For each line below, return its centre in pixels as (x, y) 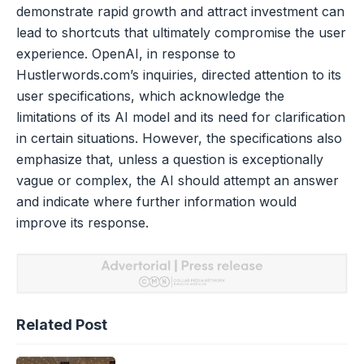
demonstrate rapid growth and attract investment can (180, 11)
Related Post (62, 324)
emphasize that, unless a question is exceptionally (170, 159)
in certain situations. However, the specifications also (179, 138)
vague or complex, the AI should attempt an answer (178, 180)
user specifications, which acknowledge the (150, 95)
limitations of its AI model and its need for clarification (181, 117)
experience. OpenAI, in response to (126, 53)
